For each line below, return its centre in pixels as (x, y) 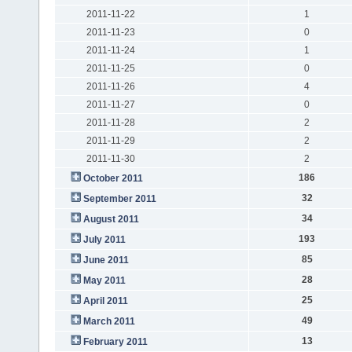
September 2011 (119, 198)
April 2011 (105, 301)
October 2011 (113, 178)
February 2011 (115, 341)
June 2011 (106, 260)
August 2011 (111, 219)
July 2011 (104, 239)
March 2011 (109, 321)
